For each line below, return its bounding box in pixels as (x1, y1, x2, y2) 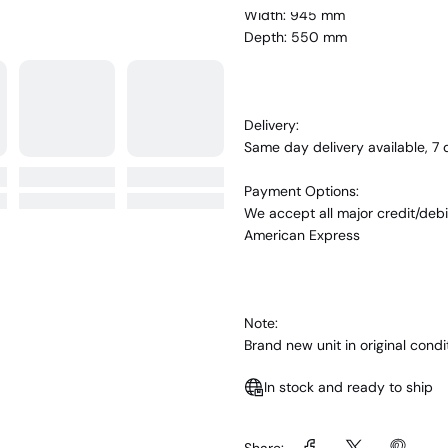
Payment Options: (244, 181, 359, 200)
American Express (244, 225, 360, 244)
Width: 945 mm (244, 5, 345, 24)
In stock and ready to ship (264, 377, 433, 396)
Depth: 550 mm (244, 27, 347, 46)
